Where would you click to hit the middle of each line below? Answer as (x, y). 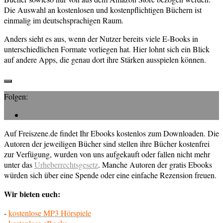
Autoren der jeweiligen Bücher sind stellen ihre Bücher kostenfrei (107, 144)
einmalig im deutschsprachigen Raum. (64, 20)
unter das (19, 165)
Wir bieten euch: (32, 194)
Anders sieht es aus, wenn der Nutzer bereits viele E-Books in (101, 39)
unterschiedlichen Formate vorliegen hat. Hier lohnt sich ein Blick (107, 49)
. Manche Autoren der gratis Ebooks (155, 165)
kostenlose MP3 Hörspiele (50, 213)
